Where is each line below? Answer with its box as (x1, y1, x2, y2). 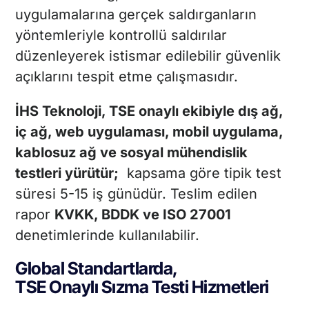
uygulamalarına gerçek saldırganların (15, 6, 257, 23)
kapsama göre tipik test (119, 165, 282, 182)
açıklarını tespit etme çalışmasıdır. (15, 68, 239, 86)
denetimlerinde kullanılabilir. (15, 227, 200, 244)
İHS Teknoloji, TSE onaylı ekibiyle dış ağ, (15, 103, 283, 120)
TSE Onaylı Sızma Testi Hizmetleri (15, 277, 269, 298)
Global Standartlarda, (15, 258, 178, 279)
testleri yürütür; (15, 165, 119, 182)
